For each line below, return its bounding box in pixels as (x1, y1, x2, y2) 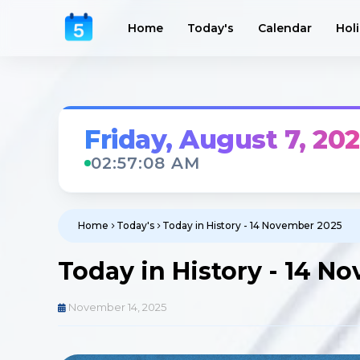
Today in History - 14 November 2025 (162, 219, 342, 231)
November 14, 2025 (68, 301, 166, 313)
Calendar (258, 21, 312, 35)
